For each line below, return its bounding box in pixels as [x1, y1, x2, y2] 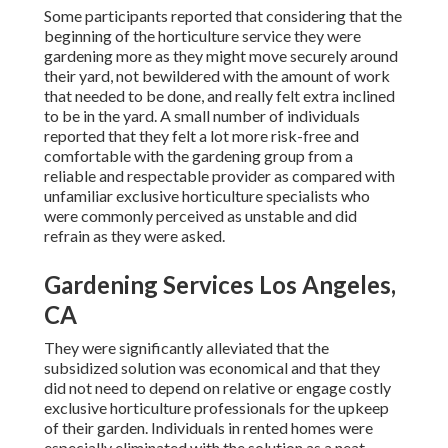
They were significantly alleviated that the [44, 338, 329, 358]
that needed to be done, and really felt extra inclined [44, 86, 395, 106]
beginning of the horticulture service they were [44, 26, 361, 46]
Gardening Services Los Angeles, [44, 270, 396, 300]
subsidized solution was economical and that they [44, 358, 380, 378]
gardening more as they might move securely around [44, 46, 398, 66]
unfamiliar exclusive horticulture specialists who [44, 186, 370, 206]
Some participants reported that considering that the [44, 6, 402, 26]
